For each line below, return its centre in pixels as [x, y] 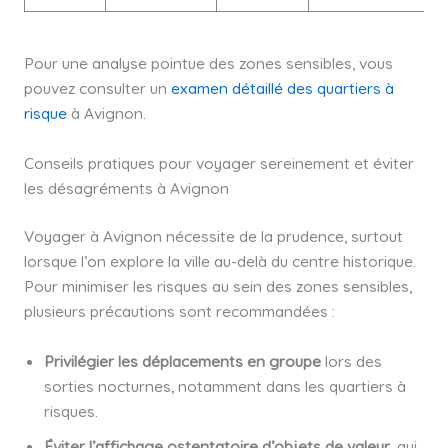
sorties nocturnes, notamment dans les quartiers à [224, 385]
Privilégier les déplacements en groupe [182, 360]
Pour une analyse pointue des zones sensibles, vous [208, 62]
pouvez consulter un [97, 87]
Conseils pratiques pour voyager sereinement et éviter [218, 162]
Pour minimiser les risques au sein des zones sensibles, [217, 285]
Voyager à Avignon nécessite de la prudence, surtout [213, 235]
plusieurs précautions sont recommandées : [179, 310]
